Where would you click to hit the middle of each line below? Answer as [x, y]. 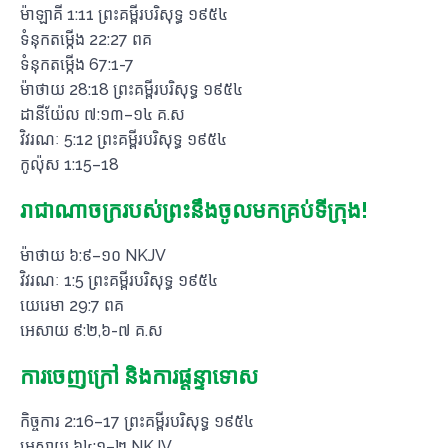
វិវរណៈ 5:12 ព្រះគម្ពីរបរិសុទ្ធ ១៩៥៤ [123, 139]
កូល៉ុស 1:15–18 [69, 164]
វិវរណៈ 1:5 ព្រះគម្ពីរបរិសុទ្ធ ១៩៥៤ [119, 280]
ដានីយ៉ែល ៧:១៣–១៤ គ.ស [102, 114]
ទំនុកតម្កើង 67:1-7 [77, 64]
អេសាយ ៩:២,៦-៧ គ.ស [91, 330]
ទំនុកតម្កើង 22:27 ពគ [86, 39]
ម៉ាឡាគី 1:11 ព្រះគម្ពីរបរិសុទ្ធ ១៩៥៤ [124, 14]
